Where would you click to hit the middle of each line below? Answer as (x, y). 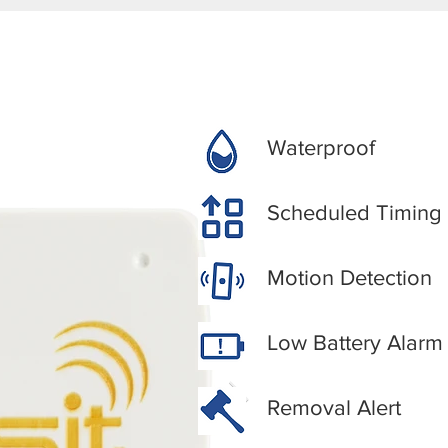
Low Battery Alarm (355, 342)
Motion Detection (349, 277)
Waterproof (321, 147)
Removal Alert (334, 407)
